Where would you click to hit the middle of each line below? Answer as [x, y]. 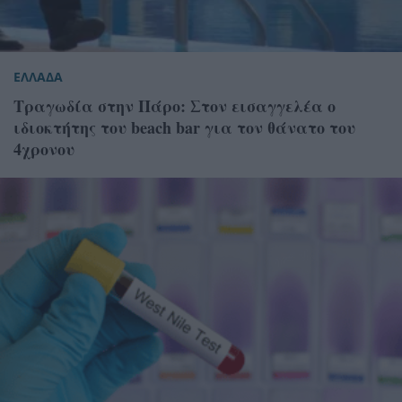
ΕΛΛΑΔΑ [38, 77]
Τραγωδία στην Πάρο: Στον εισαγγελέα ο [175, 106]
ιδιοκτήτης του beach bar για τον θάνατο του [184, 128]
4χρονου [44, 149]
